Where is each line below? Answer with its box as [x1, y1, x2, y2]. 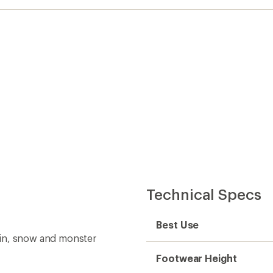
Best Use [156, 218, 199, 230]
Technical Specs [146, 185, 261, 203]
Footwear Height [156, 252, 237, 264]
